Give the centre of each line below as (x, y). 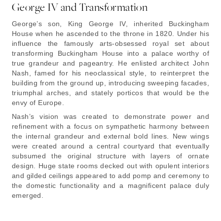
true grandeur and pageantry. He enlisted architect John (110, 63)
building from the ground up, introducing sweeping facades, (110, 83)
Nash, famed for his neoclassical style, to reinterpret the (110, 73)
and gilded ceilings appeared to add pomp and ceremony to (110, 175)
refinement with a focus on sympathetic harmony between (110, 126)
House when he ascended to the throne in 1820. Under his (110, 33)
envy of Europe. (38, 102)
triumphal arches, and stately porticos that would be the (110, 92)
